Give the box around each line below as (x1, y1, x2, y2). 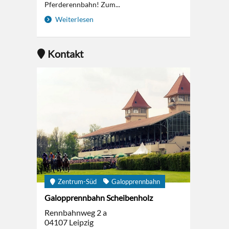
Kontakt (48, 48, 83, 60)
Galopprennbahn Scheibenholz (44, 193, 153, 202)
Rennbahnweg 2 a (44, 208, 107, 217)
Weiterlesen (54, 15, 94, 24)
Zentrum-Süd (58, 177, 97, 186)
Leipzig (69, 217, 94, 227)
